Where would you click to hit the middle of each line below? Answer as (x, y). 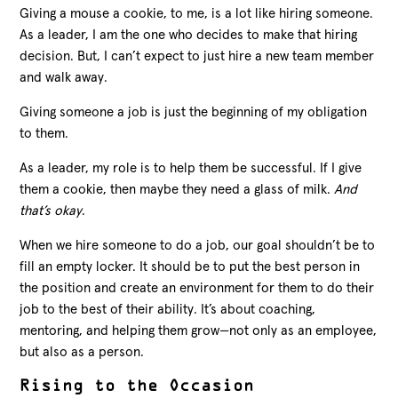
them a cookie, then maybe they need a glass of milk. (177, 189)
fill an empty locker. (80, 267)
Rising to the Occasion (137, 387)
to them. (44, 133)
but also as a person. (82, 352)
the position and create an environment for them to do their (197, 288)
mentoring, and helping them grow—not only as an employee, (199, 330)
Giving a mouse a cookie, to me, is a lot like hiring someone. (197, 13)
